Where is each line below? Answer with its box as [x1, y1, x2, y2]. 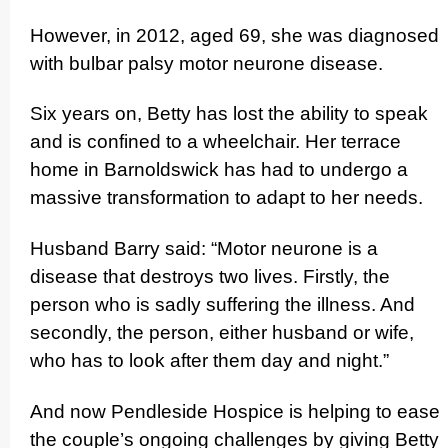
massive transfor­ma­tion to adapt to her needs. [30, 187, 423, 209]
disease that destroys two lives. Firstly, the [30, 266, 390, 288]
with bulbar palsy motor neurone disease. [30, 52, 383, 74]
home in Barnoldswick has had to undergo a [30, 159, 408, 181]
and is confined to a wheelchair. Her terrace [30, 131, 401, 153]
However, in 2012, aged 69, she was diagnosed [30, 24, 439, 46]
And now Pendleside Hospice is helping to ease [30, 401, 440, 423]
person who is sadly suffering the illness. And [30, 294, 415, 316]
